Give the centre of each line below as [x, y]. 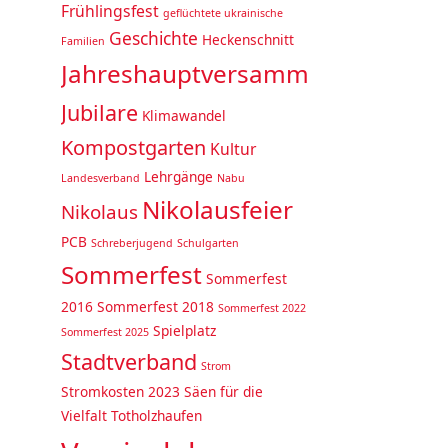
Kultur [233, 149]
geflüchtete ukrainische [223, 13]
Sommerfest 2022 [262, 308]
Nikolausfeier [217, 210]
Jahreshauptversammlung [210, 74]
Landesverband [100, 178]
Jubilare [99, 113]
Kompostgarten [133, 148]
